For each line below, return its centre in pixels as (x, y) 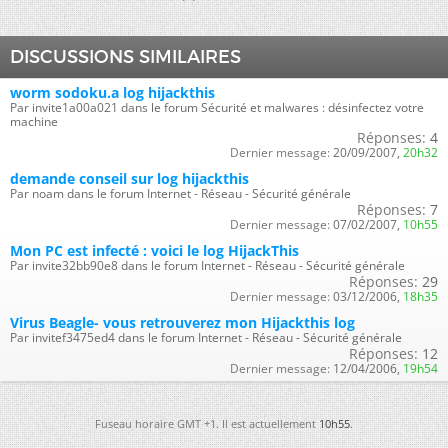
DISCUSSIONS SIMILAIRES (125, 56)
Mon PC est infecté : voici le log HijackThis (154, 250)
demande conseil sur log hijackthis (129, 178)
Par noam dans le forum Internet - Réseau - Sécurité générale (180, 193)
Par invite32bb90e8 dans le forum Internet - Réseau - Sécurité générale (207, 265)
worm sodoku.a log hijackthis (112, 92)
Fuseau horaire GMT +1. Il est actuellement (207, 423)
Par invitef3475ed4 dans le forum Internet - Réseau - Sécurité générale (206, 337)
